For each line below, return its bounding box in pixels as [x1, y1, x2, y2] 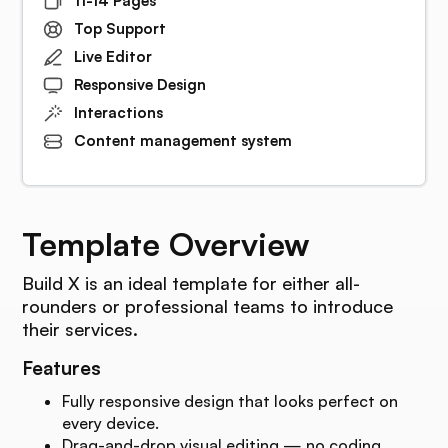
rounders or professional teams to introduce [22, 295, 394, 318]
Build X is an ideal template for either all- [22, 272, 361, 295]
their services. [22, 318, 139, 341]
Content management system [73, 131, 292, 151]
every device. [62, 413, 160, 434]
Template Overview [22, 224, 311, 265]
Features [22, 356, 102, 381]
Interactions [73, 103, 163, 123]
